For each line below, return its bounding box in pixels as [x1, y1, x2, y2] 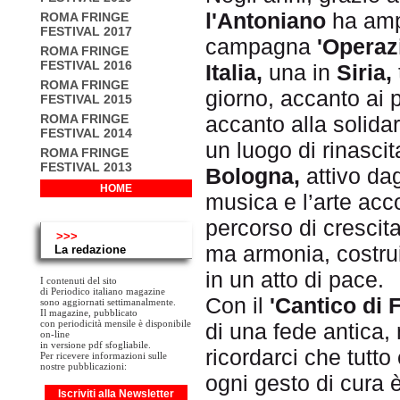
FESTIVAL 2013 [40, 160, 132, 174]
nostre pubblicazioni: [40, 361, 127, 371]
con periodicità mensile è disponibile [40, 318, 191, 329]
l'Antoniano [205, 7, 326, 33]
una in [262, 59, 337, 85]
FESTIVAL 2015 [40, 92, 132, 106]
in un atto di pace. [205, 266, 390, 292]
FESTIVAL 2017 [40, 24, 132, 38]
